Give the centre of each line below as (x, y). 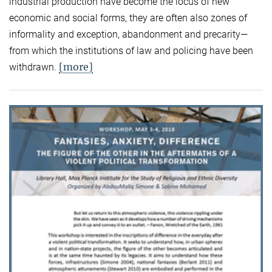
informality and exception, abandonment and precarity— (128, 34)
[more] (76, 66)
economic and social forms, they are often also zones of (128, 18)
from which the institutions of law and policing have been (131, 50)
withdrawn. (34, 67)
